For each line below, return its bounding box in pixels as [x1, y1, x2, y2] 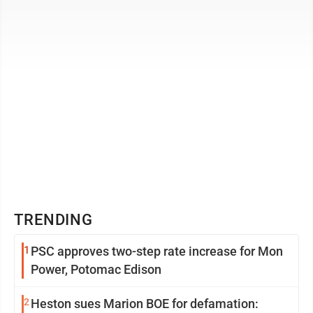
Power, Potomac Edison [31, 262, 161, 277]
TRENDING [14, 211, 94, 228]
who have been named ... [14, 3, 140, 16]
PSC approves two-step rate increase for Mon [31, 244, 283, 259]
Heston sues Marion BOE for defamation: [31, 296, 259, 311]
